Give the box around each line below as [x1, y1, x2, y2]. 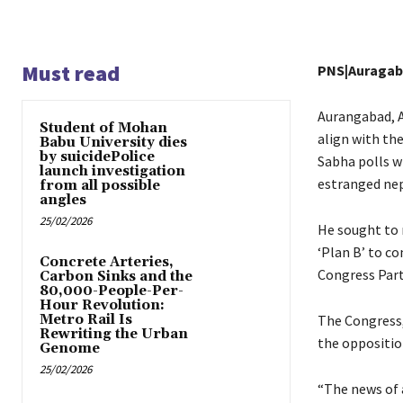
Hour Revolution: [40, 297, 165, 315]
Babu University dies [40, 134, 187, 152]
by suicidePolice [40, 148, 155, 166]
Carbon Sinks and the [40, 268, 193, 286]
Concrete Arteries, [40, 254, 174, 272]
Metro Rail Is [40, 311, 132, 329]
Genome [40, 340, 100, 358]
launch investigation [40, 163, 185, 181]
